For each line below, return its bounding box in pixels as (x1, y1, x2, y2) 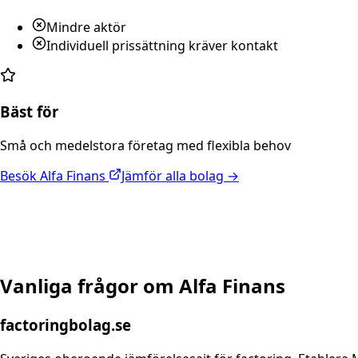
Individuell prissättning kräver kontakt (46, 36, 278, 54)
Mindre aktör (46, 18, 126, 36)
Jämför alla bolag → (121, 167, 239, 185)
